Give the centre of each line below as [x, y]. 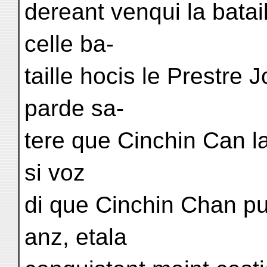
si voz [55, 173]
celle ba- [69, 44]
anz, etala [76, 237]
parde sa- [74, 108]
